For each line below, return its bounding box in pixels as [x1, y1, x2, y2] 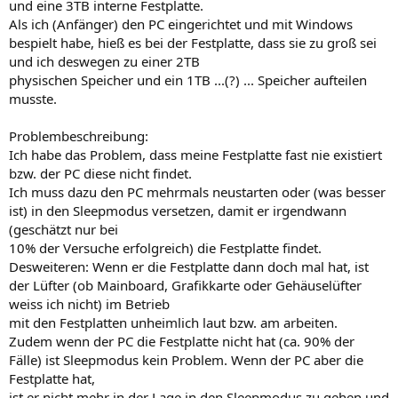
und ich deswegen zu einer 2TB [9, 52, 200, 70]
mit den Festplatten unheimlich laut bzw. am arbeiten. [9, 313, 338, 331]
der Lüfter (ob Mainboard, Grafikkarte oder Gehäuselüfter [9, 275, 362, 294]
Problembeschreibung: [9, 126, 148, 145]
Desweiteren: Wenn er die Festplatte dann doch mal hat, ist [9, 257, 369, 275]
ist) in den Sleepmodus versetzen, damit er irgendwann [9, 201, 346, 219]
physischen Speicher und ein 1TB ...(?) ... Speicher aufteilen [9, 70, 367, 89]
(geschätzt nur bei [9, 219, 118, 238]
